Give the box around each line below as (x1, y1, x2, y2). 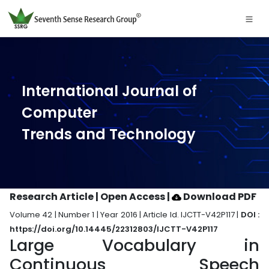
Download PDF (181, 190, 256, 204)
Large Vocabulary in (10, 234, 259, 257)
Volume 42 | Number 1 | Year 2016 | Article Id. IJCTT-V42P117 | (10, 209, 241, 220)
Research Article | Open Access (10, 190, 167, 204)
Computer (22, 103, 97, 122)
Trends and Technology (22, 124, 196, 144)
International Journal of (22, 81, 197, 101)
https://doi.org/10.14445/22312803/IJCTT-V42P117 (10, 223, 218, 235)
